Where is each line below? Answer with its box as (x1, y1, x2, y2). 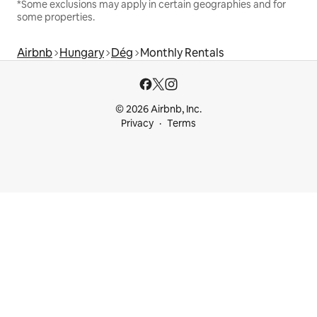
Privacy (121, 117, 154, 129)
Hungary (59, 45, 104, 60)
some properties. (17, 10, 95, 23)
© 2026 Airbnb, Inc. (115, 103, 202, 115)
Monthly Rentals (140, 45, 224, 60)
